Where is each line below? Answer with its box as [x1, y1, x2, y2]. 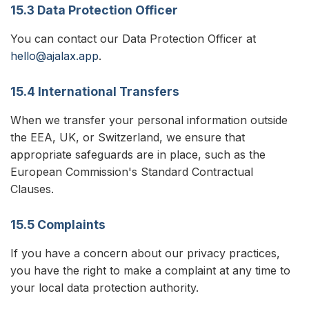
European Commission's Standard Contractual [10, 165, 253, 179]
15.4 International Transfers [10, 84, 179, 99]
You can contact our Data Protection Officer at [10, 32, 256, 46]
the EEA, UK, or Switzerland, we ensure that [10, 130, 245, 144]
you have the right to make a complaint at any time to [10, 263, 290, 277]
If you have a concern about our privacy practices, [10, 246, 280, 260]
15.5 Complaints [10, 217, 106, 232]
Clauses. [10, 182, 54, 196]
